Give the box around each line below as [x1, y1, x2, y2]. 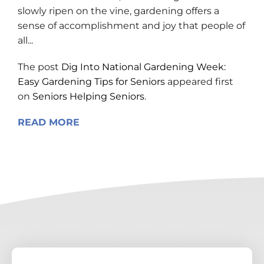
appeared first [165, 76, 233, 88]
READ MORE [18, 117, 80, 128]
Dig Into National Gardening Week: [61, 61, 226, 73]
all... [18, 35, 33, 47]
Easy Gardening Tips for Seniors [18, 76, 165, 88]
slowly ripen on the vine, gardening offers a [18, 5, 219, 17]
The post [18, 61, 61, 73]
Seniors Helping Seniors [32, 91, 144, 103]
